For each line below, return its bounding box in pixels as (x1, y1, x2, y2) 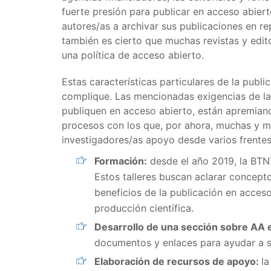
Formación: (94, 155, 147, 167)
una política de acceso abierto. (62, 49, 204, 61)
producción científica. (94, 202, 194, 214)
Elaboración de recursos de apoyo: (94, 255, 261, 267)
